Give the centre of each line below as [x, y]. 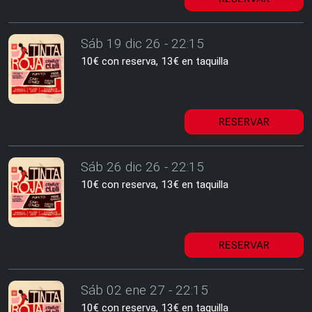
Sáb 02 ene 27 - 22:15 [145, 290]
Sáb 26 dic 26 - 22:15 [142, 167]
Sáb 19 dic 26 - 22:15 [142, 44]
